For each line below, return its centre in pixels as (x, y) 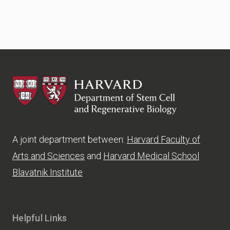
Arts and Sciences (49, 156)
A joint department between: (70, 140)
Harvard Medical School (151, 156)
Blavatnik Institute (47, 172)
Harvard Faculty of (164, 140)
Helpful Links (40, 218)
